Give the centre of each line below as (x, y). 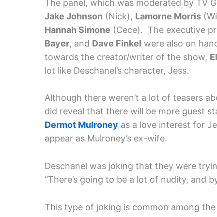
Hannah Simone (77, 30)
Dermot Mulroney (81, 125)
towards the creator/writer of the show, (127, 57)
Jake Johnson (74, 16)
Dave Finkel (117, 43)
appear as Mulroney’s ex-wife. (106, 139)
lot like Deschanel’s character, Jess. (117, 70)
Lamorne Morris (168, 16)
